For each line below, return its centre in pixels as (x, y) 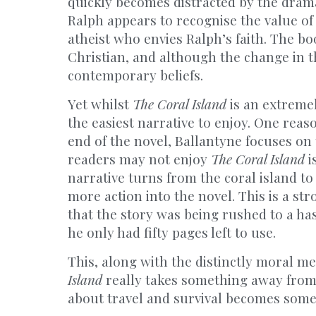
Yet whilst (100, 104)
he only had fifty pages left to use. (172, 232)
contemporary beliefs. (135, 75)
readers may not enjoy (139, 159)
